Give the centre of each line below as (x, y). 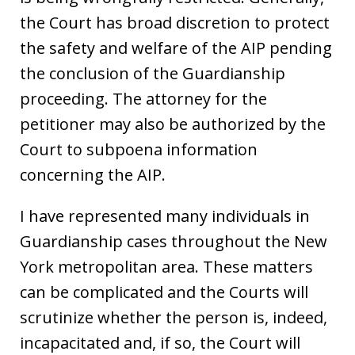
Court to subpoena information (139, 149)
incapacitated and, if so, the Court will (160, 342)
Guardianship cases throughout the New (174, 241)
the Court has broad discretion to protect (175, 22)
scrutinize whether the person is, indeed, (174, 317)
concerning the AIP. (93, 174)
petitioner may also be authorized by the (173, 124)
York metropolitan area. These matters (166, 266)
